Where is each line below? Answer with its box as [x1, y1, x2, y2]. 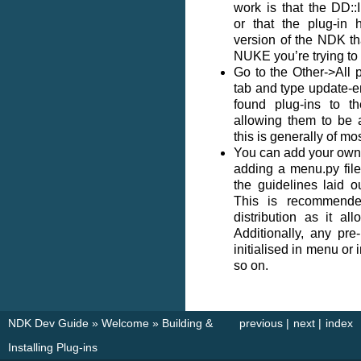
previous [239, 317, 283, 330]
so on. [234, 259, 268, 272]
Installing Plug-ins [8, 341, 98, 354]
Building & [162, 317, 213, 330]
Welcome [102, 317, 149, 330]
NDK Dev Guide [8, 317, 89, 330]
